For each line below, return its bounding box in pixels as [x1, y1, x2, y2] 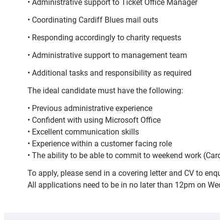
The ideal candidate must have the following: [27, 86, 183, 95]
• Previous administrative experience [27, 104, 152, 113]
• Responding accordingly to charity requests [27, 33, 181, 42]
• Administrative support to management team [27, 51, 187, 60]
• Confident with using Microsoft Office [27, 115, 161, 125]
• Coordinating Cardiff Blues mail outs [27, 15, 158, 25]
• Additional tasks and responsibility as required [27, 68, 192, 78]
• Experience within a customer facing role [27, 139, 172, 148]
